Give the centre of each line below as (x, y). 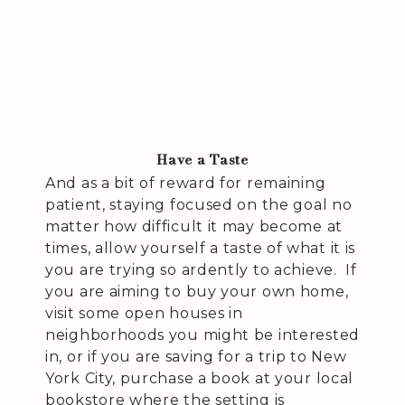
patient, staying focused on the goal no (199, 204)
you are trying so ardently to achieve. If (201, 269)
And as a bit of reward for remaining (186, 183)
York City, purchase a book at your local (200, 378)
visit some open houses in (144, 313)
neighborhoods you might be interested (202, 334)
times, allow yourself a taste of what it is (201, 248)
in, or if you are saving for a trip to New (196, 356)
